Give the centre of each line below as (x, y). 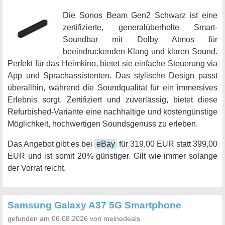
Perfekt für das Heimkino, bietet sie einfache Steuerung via (113, 64)
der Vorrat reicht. (37, 168)
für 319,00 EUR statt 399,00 (167, 144)
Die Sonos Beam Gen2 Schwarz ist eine (140, 16)
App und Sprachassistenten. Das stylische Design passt (113, 76)
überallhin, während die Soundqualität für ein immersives (113, 88)
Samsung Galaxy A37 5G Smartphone (94, 205)
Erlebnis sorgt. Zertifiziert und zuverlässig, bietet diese (113, 100)
